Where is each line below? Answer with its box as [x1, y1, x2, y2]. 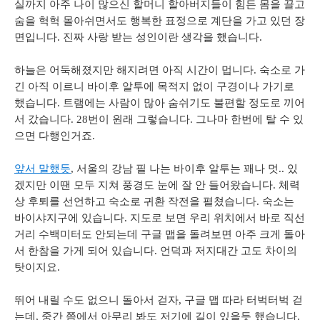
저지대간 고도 [195, 244, 262, 256]
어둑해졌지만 [49, 64, 114, 76]
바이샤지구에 [14, 211, 79, 224]
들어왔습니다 [209, 179, 273, 191]
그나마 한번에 [196, 113, 263, 125]
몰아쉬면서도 [63, 14, 127, 26]
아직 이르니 [28, 80, 84, 92]
